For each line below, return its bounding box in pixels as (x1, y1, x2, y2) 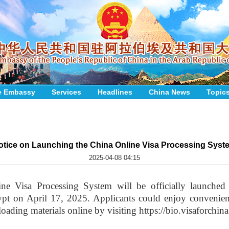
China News (149, 88, 190, 96)
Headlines (98, 88, 132, 96)
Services (52, 88, 81, 96)
